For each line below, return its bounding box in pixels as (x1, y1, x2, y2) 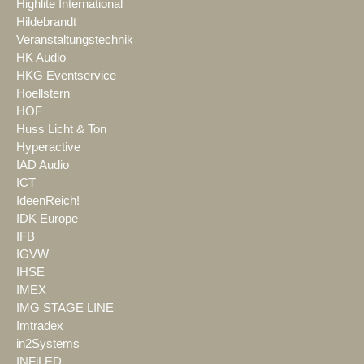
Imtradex (16, 319, 63, 332)
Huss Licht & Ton (16, 123, 106, 136)
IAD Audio (16, 158, 69, 171)
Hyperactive (16, 141, 80, 154)
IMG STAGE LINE (16, 301, 114, 314)
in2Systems (16, 337, 80, 350)
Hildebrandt (16, 15, 76, 28)
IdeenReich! (16, 194, 80, 207)
